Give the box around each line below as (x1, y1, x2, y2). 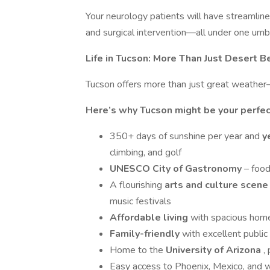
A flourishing (110, 178, 165, 192)
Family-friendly (110, 227, 182, 240)
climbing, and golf (110, 146, 181, 159)
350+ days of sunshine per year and (110, 130, 262, 143)
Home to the (110, 243, 166, 257)
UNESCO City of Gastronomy (110, 162, 244, 175)
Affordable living (110, 211, 190, 224)
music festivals (110, 195, 171, 208)
